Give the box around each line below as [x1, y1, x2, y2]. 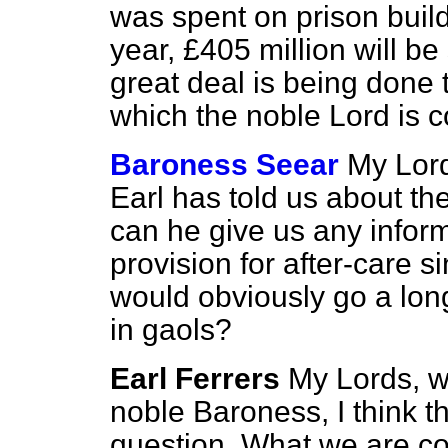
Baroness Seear [110, 148, 339, 181]
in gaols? [110, 313, 232, 346]
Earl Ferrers [110, 362, 280, 395]
